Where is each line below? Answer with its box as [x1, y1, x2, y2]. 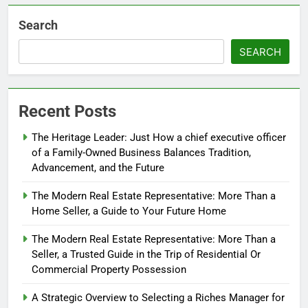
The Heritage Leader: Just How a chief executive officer [32, 131, 286, 144]
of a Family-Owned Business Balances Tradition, [32, 146, 251, 159]
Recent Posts [19, 102, 116, 122]
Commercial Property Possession [32, 263, 186, 276]
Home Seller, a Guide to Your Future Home [32, 205, 226, 218]
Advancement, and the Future [32, 162, 164, 175]
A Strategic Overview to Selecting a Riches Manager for [32, 291, 285, 305]
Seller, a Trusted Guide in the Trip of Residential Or [32, 248, 261, 261]
